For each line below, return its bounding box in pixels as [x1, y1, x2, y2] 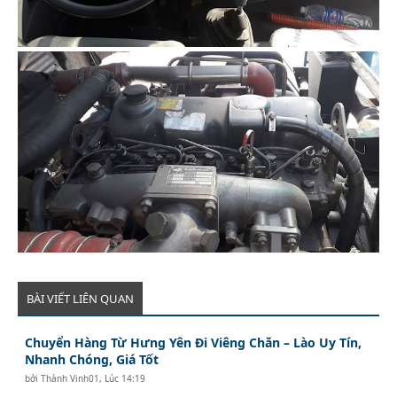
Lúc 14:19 [105, 372, 146, 385]
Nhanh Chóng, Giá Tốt [25, 351, 160, 369]
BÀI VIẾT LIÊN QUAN [27, 291, 134, 307]
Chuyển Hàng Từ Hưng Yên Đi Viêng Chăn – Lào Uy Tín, [25, 334, 362, 352]
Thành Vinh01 [41, 372, 100, 385]
